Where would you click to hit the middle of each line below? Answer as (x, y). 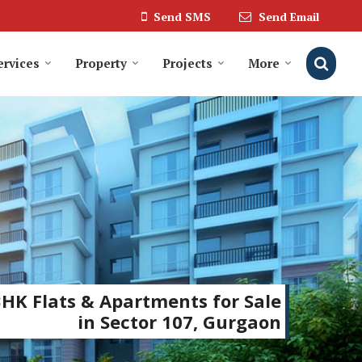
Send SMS (182, 17)
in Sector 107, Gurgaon (179, 321)
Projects (187, 63)
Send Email (289, 17)
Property (101, 63)
